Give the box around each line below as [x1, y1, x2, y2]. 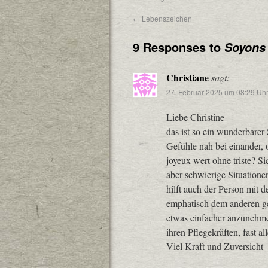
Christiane [166, 71, 209, 84]
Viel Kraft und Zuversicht [166, 240, 263, 252]
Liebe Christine [166, 111, 224, 123]
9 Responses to [133, 38, 224, 56]
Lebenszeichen [140, 13, 192, 23]
